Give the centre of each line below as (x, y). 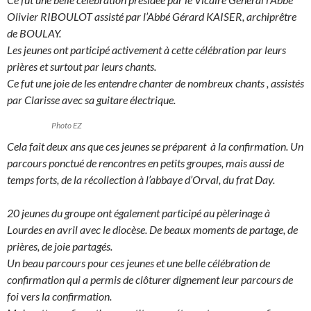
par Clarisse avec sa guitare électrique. (92, 100)
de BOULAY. (35, 33)
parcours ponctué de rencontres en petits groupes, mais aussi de (145, 163)
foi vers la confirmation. (60, 296)
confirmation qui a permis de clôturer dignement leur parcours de (150, 280)
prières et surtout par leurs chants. (83, 67)
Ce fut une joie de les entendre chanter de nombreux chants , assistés (155, 83)
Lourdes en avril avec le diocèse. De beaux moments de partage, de (152, 230)
